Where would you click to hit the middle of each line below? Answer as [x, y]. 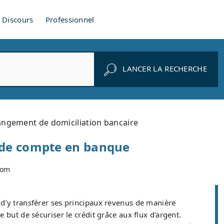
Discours [18, 19]
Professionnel [70, 19]
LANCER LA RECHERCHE [165, 69]
